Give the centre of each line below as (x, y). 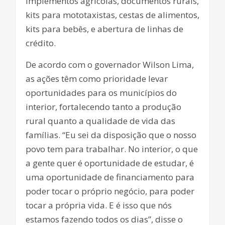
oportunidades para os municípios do (101, 93)
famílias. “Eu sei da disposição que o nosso (111, 135)
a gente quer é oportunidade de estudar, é (110, 163)
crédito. (41, 43)
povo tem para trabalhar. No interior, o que (112, 149)
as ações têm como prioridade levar (97, 79)
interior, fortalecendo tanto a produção (103, 107)
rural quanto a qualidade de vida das (100, 121)
